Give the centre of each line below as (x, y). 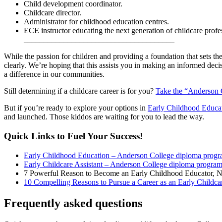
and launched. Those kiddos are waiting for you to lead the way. (104, 117)
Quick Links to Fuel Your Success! (73, 136)
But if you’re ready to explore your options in (76, 108)
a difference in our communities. (54, 74)
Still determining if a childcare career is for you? (80, 91)
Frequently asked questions (73, 203)
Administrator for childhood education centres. (96, 22)
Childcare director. (53, 13)
